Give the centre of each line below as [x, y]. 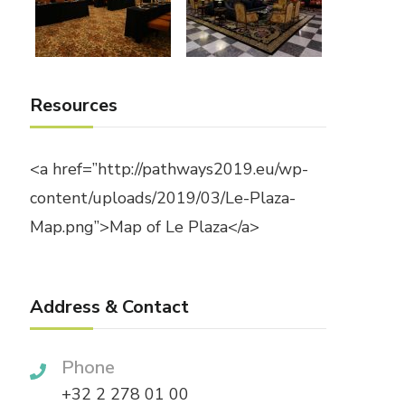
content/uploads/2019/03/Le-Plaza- [163, 198]
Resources [74, 106]
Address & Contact [110, 307]
